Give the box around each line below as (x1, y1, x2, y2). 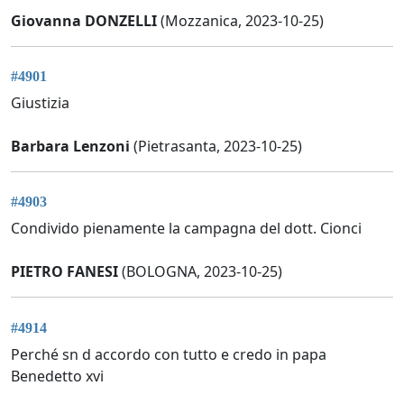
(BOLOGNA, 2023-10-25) (118, 262, 282, 282)
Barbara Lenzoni (11, 135, 130, 156)
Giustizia (11, 92, 69, 113)
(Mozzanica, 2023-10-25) (157, 10, 324, 31)
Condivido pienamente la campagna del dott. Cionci (11, 218, 362, 239)
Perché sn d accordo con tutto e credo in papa (11, 344, 326, 364)
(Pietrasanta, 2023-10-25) (130, 135, 302, 156)
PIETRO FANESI (11, 262, 118, 282)
